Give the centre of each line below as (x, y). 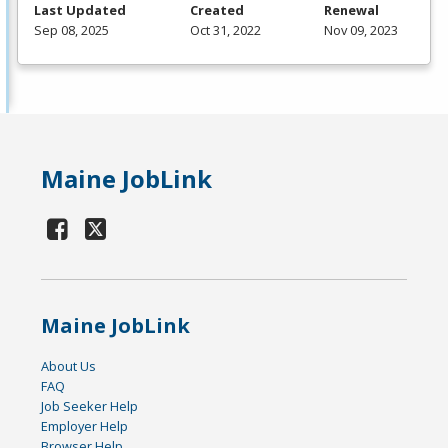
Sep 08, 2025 (71, 30)
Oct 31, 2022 (225, 30)
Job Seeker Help (90, 406)
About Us (69, 366)
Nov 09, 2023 (361, 30)
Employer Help (85, 426)
